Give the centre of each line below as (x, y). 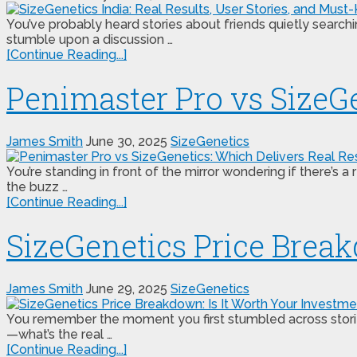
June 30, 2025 (127, 142)
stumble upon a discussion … (90, 40)
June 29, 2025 (127, 289)
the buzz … (37, 187)
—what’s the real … (59, 334)
